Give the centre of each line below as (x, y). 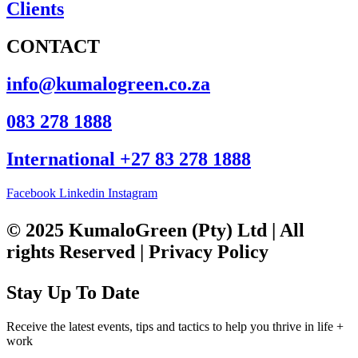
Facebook (31, 193)
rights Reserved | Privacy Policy (137, 251)
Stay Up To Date (73, 292)
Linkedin (82, 193)
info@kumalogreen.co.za (108, 84)
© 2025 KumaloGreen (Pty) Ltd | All (155, 230)
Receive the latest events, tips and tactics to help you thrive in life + (175, 326)
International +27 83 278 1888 (129, 159)
